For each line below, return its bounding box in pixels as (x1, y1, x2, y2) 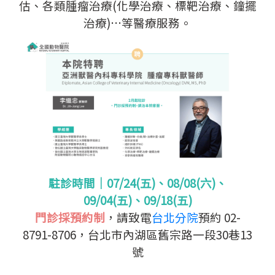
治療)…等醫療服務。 (83, 14, 192, 31)
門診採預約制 (34, 208, 105, 225)
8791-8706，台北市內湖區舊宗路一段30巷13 (23, 225, 252, 242)
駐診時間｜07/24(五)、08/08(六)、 (48, 174, 227, 191)
